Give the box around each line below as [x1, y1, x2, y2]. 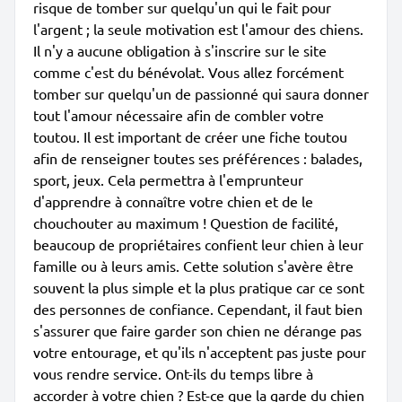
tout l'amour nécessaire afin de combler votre [33, 106, 324, 124]
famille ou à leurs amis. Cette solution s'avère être [33, 257, 354, 275]
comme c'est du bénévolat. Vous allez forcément [33, 63, 344, 81]
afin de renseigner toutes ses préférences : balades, [33, 149, 363, 167]
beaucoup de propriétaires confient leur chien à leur [33, 235, 363, 253]
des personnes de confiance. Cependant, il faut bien [33, 300, 363, 318]
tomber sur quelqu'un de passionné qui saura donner [33, 84, 369, 102]
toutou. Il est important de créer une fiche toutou [33, 127, 347, 145]
